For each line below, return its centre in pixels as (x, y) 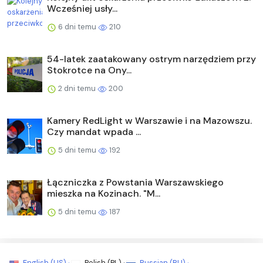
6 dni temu (77, 26)
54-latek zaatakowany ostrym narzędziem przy (151, 59)
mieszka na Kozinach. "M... (104, 193)
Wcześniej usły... (82, 8)
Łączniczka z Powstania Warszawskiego (135, 182)
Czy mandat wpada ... (94, 131)
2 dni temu (77, 88)
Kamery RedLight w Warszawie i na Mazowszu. (149, 120)
